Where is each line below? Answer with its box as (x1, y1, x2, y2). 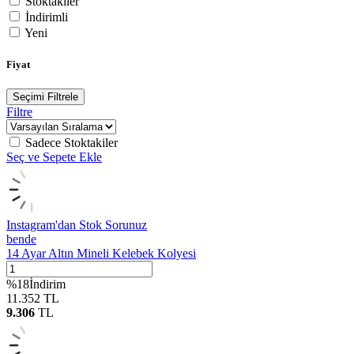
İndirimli (25, 10, 68, 24)
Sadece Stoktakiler (25, 135, 118, 149)
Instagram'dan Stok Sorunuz (6, 217, 147, 232)
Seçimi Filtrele (13, 90, 78, 103)
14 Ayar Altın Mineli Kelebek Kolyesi (6, 246, 196, 260)
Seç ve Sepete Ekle (6, 149, 102, 164)
